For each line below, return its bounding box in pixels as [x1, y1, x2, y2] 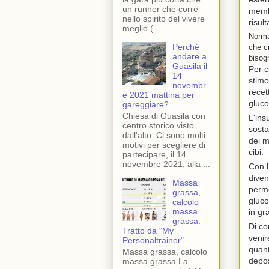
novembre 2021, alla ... [122, 159, 210, 169]
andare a [172, 52, 207, 62]
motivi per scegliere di [122, 139, 205, 150]
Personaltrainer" [122, 235, 184, 245]
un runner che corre [122, 4, 198, 14]
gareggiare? [122, 100, 169, 110]
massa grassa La [122, 256, 188, 266]
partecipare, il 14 [122, 149, 186, 159]
